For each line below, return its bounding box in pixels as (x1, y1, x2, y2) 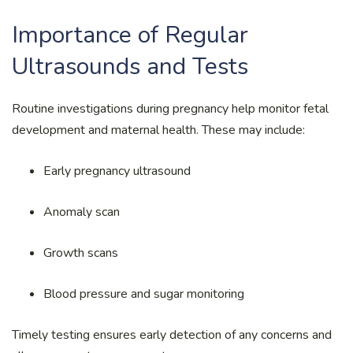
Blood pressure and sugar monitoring (43, 284, 244, 303)
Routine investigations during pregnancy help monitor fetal (12, 99, 329, 117)
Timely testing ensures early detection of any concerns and (12, 325, 332, 344)
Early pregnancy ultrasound (43, 162, 191, 180)
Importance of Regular (12, 18, 248, 51)
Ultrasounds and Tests (12, 50, 248, 83)
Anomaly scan (43, 203, 120, 221)
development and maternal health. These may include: (12, 121, 305, 139)
